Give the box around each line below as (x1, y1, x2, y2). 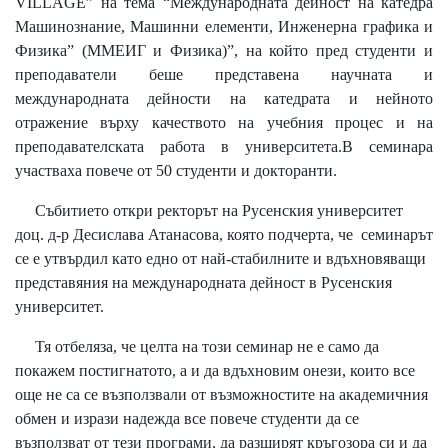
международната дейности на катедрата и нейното (15, 89, 433, 107)
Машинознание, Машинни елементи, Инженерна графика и (15, 17, 433, 35)
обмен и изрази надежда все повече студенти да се (15, 409, 359, 427)
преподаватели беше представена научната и (15, 65, 433, 83)
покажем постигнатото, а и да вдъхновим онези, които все (15, 361, 415, 379)
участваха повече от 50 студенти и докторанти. (15, 161, 337, 179)
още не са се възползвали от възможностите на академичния (15, 385, 428, 403)
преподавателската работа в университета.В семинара (15, 137, 433, 155)
